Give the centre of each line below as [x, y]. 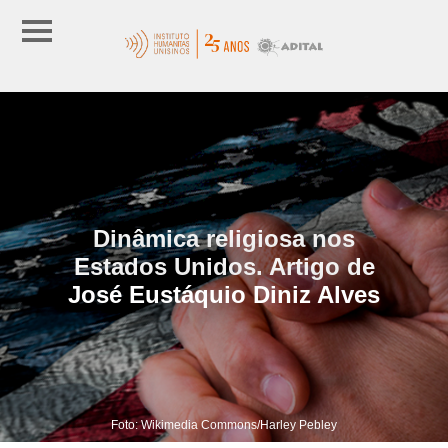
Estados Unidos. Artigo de [224, 266]
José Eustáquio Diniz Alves [224, 294]
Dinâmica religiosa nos [224, 238]
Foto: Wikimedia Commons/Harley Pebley [224, 424]
